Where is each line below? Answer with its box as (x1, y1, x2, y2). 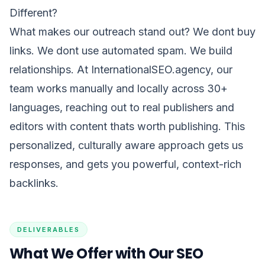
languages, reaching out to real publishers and (9, 101, 234, 114)
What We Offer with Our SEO (9, 244, 203, 263)
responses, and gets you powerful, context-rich (9, 158, 241, 170)
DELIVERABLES (17, 225, 80, 234)
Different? (9, 7, 57, 19)
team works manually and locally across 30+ (9, 82, 228, 95)
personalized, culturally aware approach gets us (9, 139, 243, 151)
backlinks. (9, 177, 59, 189)
